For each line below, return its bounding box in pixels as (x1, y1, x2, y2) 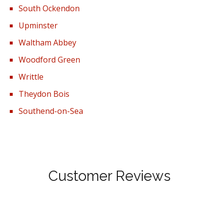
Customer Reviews (48, 167, 171, 184)
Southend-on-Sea (19, 106, 84, 117)
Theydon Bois (19, 88, 70, 100)
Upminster (19, 20, 58, 31)
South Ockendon (19, 3, 80, 14)
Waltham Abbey (19, 37, 77, 48)
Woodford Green (19, 54, 81, 66)
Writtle (19, 71, 44, 83)
